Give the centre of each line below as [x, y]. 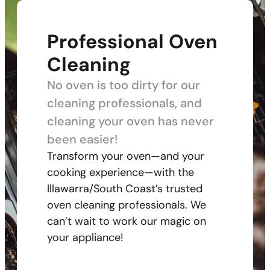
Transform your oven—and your [126, 156]
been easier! [82, 139]
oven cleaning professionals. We [127, 205]
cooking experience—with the [121, 172]
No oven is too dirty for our [124, 85]
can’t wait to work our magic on [127, 221]
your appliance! [85, 237]
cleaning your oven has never [130, 121]
